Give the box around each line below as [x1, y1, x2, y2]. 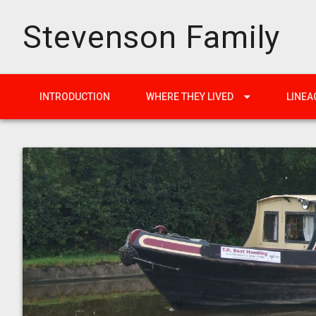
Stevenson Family [23, 18, 281, 56]
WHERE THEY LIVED [146, 91, 233, 102]
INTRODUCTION [39, 91, 110, 102]
